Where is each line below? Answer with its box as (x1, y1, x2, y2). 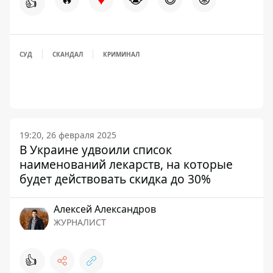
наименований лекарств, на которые (19, 156, 233, 172)
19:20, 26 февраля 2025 (19, 129, 116, 141)
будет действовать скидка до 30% (19, 171, 211, 187)
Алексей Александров (54, 202, 156, 216)
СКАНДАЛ (52, 50, 83, 58)
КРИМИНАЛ (103, 50, 140, 58)
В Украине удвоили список (19, 141, 172, 158)
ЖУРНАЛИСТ (54, 216, 106, 228)
